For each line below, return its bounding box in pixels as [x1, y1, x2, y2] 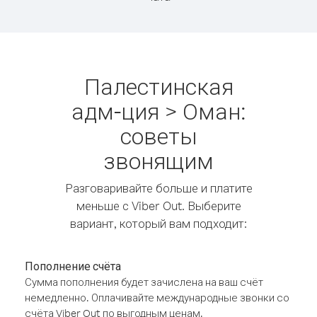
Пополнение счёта [25, 259, 121, 273]
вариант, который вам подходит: [70, 216, 247, 231]
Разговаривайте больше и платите [64, 180, 253, 195]
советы [120, 121, 197, 150]
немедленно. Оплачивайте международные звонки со [25, 291, 289, 304]
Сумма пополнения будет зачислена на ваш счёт [25, 275, 263, 289]
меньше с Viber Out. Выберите [76, 198, 241, 213]
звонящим [103, 146, 214, 175]
